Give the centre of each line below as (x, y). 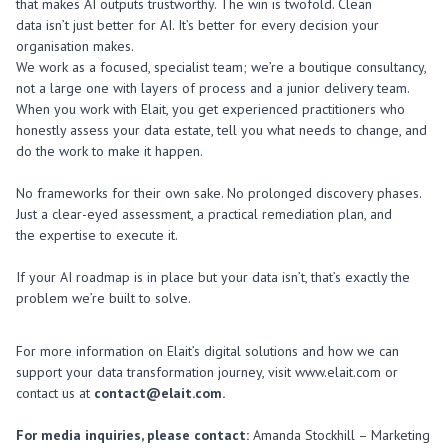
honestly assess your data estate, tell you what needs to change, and (221, 130)
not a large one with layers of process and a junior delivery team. (212, 88)
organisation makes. (75, 46)
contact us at (55, 393)
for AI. (156, 25)
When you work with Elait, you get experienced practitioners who (210, 109)
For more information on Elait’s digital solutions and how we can (207, 351)
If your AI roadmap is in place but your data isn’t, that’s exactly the (213, 277)
